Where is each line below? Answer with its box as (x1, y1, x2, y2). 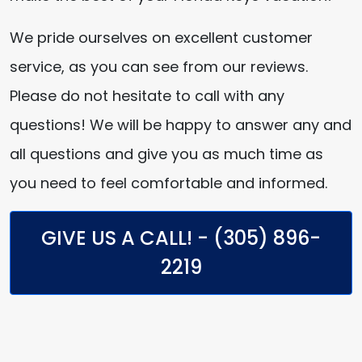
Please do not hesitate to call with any (10, 86, 284, 106)
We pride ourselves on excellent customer (10, 27, 313, 48)
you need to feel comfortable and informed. (10, 173, 327, 193)
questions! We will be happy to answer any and (10, 115, 351, 135)
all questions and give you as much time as (10, 144, 323, 164)
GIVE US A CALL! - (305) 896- (41, 225, 321, 251)
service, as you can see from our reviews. (10, 57, 308, 77)
